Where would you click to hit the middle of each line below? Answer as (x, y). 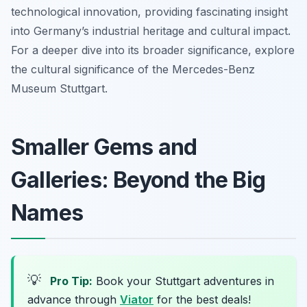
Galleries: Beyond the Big (138, 180)
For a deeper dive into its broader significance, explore (153, 50)
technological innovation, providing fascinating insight (149, 11)
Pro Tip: (71, 281)
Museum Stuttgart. (59, 88)
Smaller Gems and (104, 147)
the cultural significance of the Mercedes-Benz (133, 69)
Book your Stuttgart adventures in (183, 281)
